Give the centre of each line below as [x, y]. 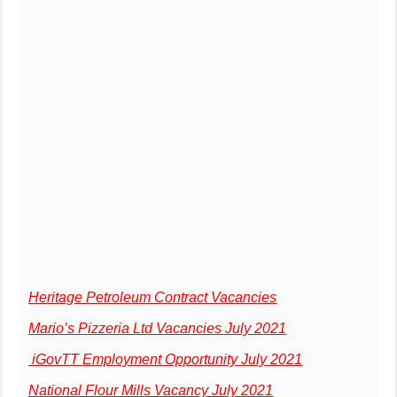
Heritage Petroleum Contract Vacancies [153, 297]
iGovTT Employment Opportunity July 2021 [166, 359]
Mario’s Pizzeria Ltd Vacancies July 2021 [158, 328]
